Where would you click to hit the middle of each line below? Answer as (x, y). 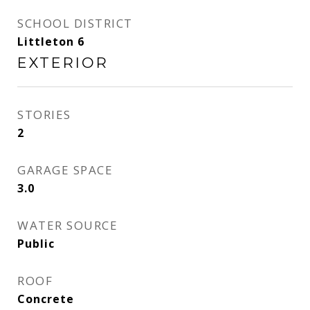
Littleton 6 (51, 42)
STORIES (44, 115)
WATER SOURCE (67, 225)
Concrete (46, 299)
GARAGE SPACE (65, 170)
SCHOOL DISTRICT (75, 23)
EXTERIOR (63, 63)
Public (36, 244)
